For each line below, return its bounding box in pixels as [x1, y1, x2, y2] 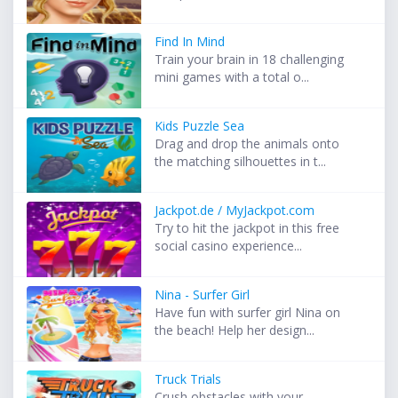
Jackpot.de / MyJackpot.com [155, 202, 315, 219]
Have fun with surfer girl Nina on [155, 304, 341, 322]
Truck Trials [155, 370, 222, 388]
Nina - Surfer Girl [155, 286, 251, 304]
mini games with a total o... [155, 68, 310, 86]
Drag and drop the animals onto [155, 135, 340, 153]
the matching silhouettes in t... [155, 153, 327, 171]
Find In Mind [155, 33, 226, 51]
